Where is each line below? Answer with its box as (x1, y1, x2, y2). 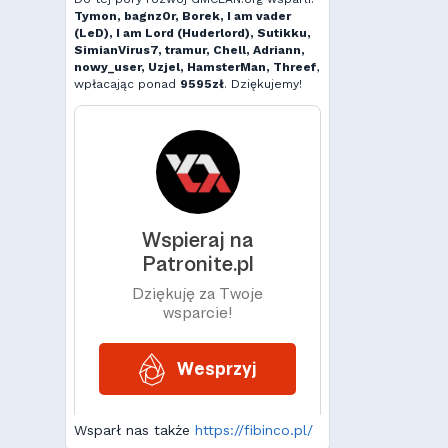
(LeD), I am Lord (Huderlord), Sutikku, (74, 26, 311, 40)
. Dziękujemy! (224, 77, 302, 91)
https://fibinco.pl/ (195, 422, 313, 438)
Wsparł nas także (74, 422, 195, 438)
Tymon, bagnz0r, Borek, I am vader (74, 9, 291, 23)
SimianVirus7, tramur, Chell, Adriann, (74, 43, 305, 57)
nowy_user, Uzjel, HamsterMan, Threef (74, 60, 316, 74)
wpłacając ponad (74, 77, 180, 91)
